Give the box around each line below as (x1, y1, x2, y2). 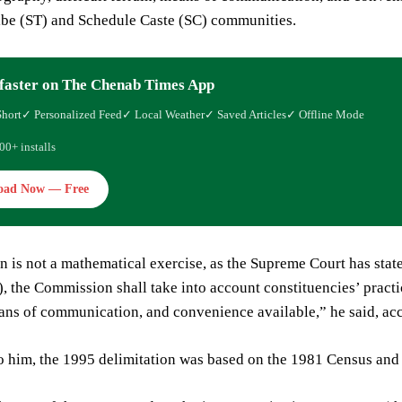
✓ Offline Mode (286, 108, 364, 122)
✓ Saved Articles (205, 108, 286, 122)
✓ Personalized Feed (22, 108, 122, 122)
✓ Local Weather (122, 108, 205, 122)
